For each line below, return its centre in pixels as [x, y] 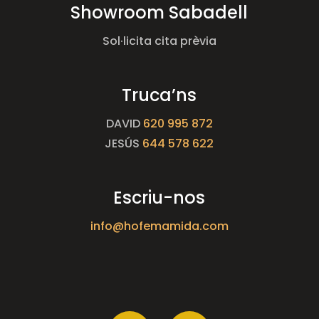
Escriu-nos [159, 198]
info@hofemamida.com [159, 226]
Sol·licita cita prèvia [159, 41]
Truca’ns [159, 95]
